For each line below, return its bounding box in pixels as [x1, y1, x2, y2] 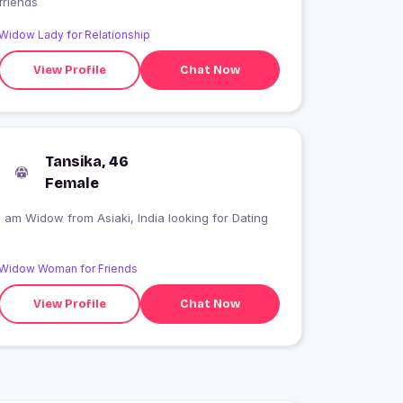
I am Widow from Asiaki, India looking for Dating [97, 210, 269, 226]
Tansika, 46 [45, 153, 130, 171]
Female [45, 175, 100, 193]
